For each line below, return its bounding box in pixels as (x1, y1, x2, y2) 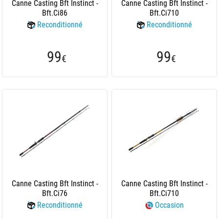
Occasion (154, 200, 184, 210)
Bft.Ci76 (42, 189, 67, 198)
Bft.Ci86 (42, 8, 67, 18)
